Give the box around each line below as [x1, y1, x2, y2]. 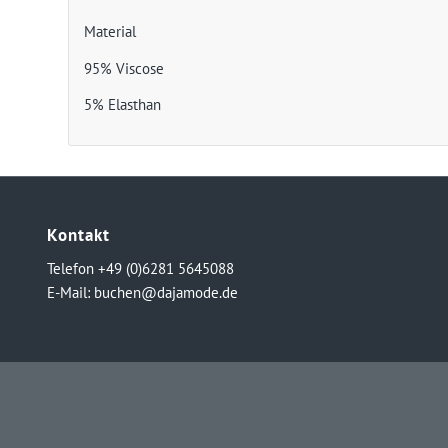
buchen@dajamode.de [93, 282, 238, 302]
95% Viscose [84, 58, 165, 78]
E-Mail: [46, 282, 94, 302]
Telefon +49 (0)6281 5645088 [46, 258, 234, 278]
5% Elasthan [84, 95, 162, 115]
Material [84, 21, 137, 41]
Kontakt [46, 224, 110, 247]
